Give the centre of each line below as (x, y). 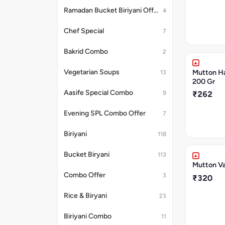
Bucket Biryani (87, 154)
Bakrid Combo (86, 51)
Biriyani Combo (88, 216)
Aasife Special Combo (98, 93)
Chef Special (84, 31)
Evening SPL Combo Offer (105, 113)
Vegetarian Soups (92, 72)
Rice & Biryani (85, 196)
